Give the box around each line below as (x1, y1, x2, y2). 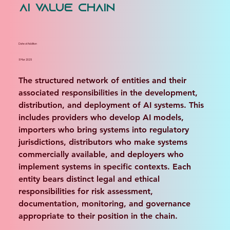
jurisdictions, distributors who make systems (18, 137, 190, 147)
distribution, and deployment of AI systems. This (18, 100, 206, 110)
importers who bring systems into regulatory (18, 125, 191, 135)
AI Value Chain (19, 3, 115, 14)
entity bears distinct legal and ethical (18, 174, 162, 184)
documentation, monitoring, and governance (18, 199, 193, 209)
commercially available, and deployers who (18, 149, 186, 160)
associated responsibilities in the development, (18, 88, 200, 98)
